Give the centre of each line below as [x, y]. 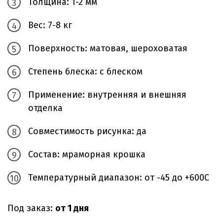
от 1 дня [72, 208]
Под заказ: [31, 208]
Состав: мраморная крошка [87, 155]
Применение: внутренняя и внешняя [107, 95]
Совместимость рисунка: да [87, 131]
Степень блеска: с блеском [85, 72]
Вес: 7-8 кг [50, 25]
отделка [45, 108]
